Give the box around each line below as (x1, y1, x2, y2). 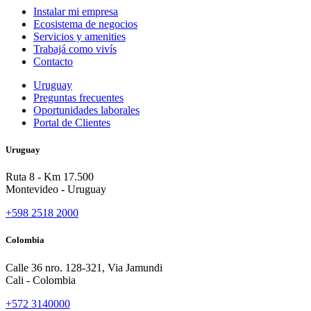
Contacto (33, 55, 73, 67)
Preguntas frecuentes (33, 91, 124, 103)
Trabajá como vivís (33, 42, 117, 55)
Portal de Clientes (33, 116, 110, 128)
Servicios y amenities (33, 30, 126, 42)
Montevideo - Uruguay (6, 183, 106, 196)
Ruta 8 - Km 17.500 (6, 171, 94, 183)
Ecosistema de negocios (33, 17, 137, 30)
